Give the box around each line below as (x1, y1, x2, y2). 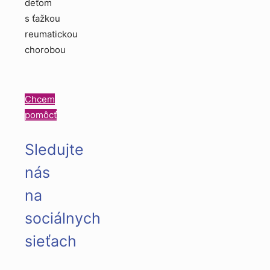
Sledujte (25, 140, 84, 159)
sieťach (25, 231, 77, 250)
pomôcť (25, 108, 57, 121)
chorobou (25, 43, 66, 55)
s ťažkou (25, 12, 60, 24)
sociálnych (25, 209, 101, 227)
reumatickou (25, 28, 78, 40)
